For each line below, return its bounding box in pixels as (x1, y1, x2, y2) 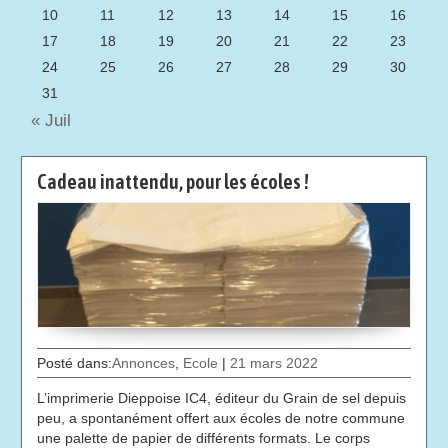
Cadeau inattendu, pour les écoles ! (37, 170, 310, 194)
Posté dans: (37, 355, 113, 372)
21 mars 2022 (230, 355, 319, 372)
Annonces (112, 355, 176, 372)
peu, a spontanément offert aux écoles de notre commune (37, 410, 406, 427)
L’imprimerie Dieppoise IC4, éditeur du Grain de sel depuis (37, 390, 407, 407)
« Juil (21, 111, 72, 131)
